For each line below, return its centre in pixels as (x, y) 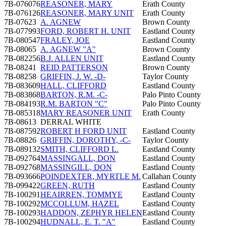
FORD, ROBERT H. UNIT (86, 31)
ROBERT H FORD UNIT (83, 131)
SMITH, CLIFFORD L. (79, 149)
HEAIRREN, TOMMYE (81, 194)
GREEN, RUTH (68, 185)
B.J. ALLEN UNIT (72, 58)
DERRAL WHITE (71, 122)
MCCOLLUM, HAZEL (80, 203)
